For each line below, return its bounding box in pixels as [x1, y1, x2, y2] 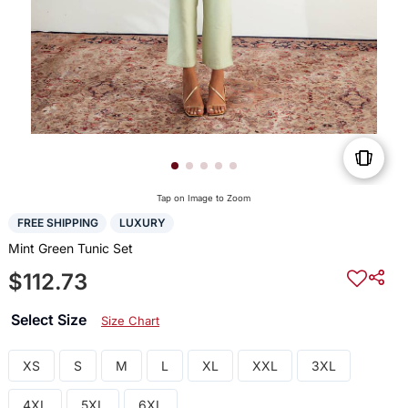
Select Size [10, 310, 90, 329]
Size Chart [100, 312, 159, 328]
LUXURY [118, 216, 166, 230]
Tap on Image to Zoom [157, 193, 251, 204]
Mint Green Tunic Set [7, 240, 133, 256]
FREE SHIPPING [16, 216, 98, 230]
